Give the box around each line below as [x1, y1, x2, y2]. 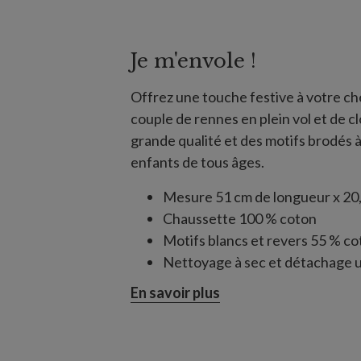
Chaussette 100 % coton [163, 209, 317, 227]
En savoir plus [131, 284, 220, 302]
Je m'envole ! [131, 48, 256, 73]
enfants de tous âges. [131, 152, 264, 171]
